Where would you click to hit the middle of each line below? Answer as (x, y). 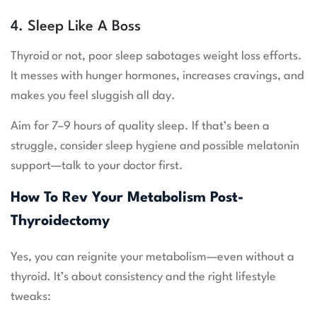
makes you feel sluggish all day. (93, 96)
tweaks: (31, 297)
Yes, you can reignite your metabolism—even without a (152, 258)
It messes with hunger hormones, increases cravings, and (157, 76)
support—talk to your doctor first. (97, 166)
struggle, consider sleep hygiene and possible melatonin (155, 146)
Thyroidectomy (60, 222)
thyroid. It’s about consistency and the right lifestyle (143, 277)
